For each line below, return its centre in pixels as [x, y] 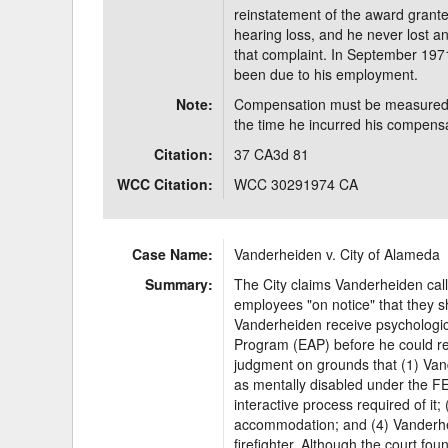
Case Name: [173, 254]
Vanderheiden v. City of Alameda [337, 254]
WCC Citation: [165, 184]
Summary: [179, 284]
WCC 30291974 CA [296, 184]
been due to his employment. [326, 74]
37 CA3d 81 [272, 154]
